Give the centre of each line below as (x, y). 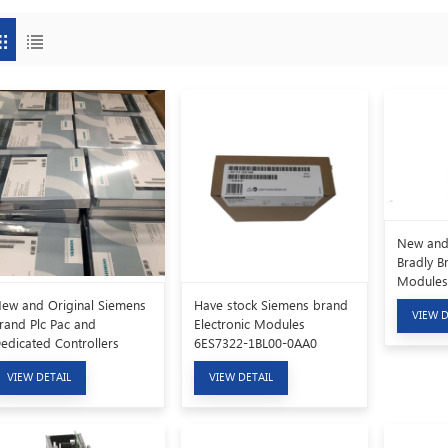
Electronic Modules (250, 324)
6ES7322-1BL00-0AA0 (256, 343)
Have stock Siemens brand (271, 305)
